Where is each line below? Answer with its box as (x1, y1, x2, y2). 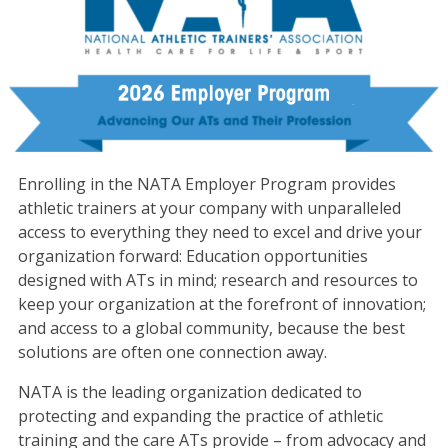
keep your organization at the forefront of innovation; (17, 292, 426, 315)
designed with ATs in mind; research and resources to (17, 268, 418, 291)
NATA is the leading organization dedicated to (17, 380, 362, 403)
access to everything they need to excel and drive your (17, 220, 422, 243)
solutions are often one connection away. (17, 340, 327, 363)
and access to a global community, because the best (17, 316, 405, 339)
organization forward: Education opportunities (17, 244, 368, 267)
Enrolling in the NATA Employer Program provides (17, 172, 396, 195)
